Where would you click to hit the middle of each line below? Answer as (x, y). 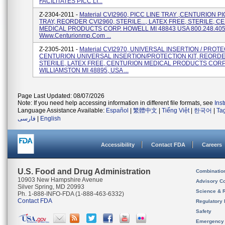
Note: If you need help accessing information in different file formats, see (116, 103)
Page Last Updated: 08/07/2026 (61, 96)
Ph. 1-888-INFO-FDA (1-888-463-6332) (71, 194)
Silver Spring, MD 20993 (51, 187)
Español (117, 110)
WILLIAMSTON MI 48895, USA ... (84, 70)
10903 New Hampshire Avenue (60, 180)
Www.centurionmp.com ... (75, 36)
